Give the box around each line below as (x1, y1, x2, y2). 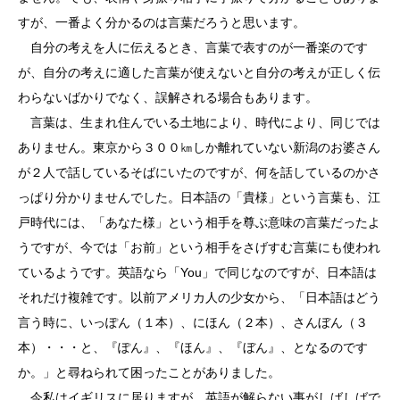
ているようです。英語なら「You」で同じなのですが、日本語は (18, 265, 377, 279)
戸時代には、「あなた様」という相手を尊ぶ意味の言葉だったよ (18, 215, 380, 229)
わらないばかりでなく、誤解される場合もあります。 (18, 90, 318, 104)
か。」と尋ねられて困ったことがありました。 (18, 365, 280, 379)
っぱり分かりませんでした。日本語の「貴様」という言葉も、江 (18, 190, 380, 204)
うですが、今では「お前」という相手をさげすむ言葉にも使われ (18, 240, 380, 254)
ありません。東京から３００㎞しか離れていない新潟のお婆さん (18, 140, 380, 154)
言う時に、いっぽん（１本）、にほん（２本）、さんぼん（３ (18, 315, 368, 329)
